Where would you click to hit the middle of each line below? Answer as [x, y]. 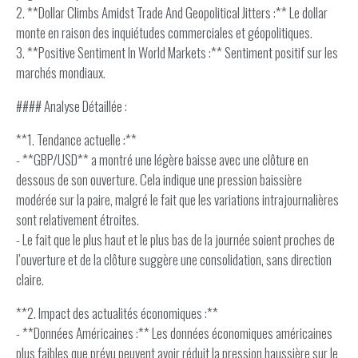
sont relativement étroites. [78, 219]
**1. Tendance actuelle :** [76, 139]
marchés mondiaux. [61, 72]
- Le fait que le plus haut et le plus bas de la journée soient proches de [175, 239]
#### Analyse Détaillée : [72, 106]
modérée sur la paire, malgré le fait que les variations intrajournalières [177, 199]
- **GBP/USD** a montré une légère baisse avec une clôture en [162, 159]
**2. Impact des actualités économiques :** [117, 313]
